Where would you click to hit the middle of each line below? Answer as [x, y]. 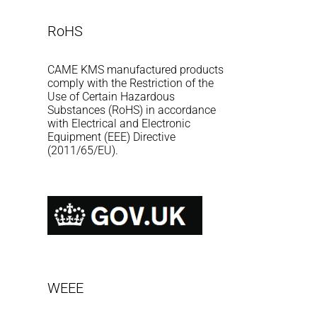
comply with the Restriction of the [131, 83]
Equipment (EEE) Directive [112, 137]
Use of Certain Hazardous [111, 97]
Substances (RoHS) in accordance [132, 110]
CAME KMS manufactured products [136, 70]
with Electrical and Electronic [119, 123]
